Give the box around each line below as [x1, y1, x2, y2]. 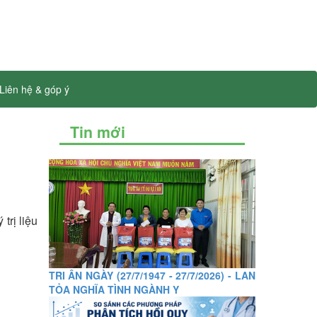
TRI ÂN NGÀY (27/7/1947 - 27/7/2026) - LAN [48, 267, 255, 282]
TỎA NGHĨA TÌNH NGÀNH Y [48, 282, 179, 296]
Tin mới [69, 121, 125, 143]
